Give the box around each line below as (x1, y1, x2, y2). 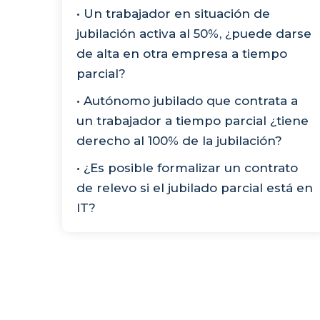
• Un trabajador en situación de (76, 6, 270, 21)
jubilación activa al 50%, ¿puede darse (76, 26, 311, 41)
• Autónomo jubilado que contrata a (76, 93, 298, 108)
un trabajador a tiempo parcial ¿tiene (76, 113, 309, 128)
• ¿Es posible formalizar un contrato (76, 160, 298, 175)
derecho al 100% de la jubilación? (76, 133, 282, 148)
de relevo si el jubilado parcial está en (76, 180, 313, 195)
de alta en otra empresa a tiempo (76, 46, 287, 61)
